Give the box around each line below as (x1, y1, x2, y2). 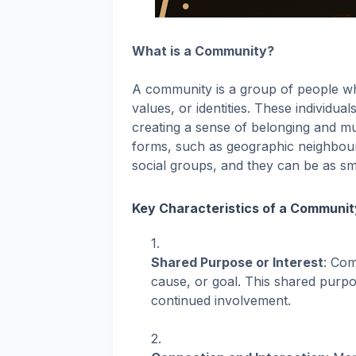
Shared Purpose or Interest (151, 254, 323, 271)
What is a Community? (132, 43, 274, 60)
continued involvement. (151, 292, 291, 309)
